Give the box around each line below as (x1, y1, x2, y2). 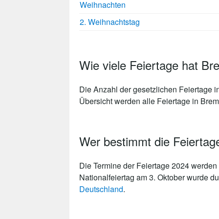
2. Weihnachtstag (80, 16, 140, 28)
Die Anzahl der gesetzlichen (79, 84, 179, 95)
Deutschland (79, 183, 123, 195)
